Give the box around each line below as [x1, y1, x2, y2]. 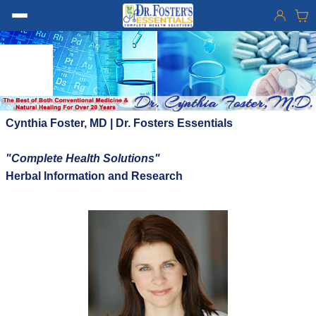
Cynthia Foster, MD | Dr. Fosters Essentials [6, 117, 233, 130]
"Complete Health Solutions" [6, 152, 160, 165]
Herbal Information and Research [6, 170, 183, 183]
